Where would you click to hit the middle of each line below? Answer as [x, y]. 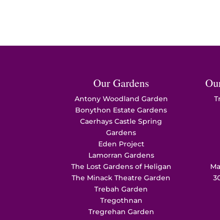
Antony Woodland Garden [121, 98]
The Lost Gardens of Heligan [121, 166]
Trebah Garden [121, 189]
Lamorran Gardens [121, 155]
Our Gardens [121, 82]
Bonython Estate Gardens [121, 110]
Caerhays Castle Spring [121, 121]
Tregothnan [121, 200]
